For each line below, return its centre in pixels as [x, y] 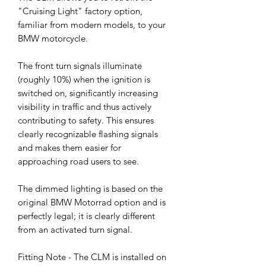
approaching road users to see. [78, 161]
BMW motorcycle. [53, 39]
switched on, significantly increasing [88, 93]
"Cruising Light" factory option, [80, 11]
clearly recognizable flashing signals [88, 134]
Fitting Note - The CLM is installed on [92, 257]
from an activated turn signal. [75, 230]
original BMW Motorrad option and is [92, 202]
